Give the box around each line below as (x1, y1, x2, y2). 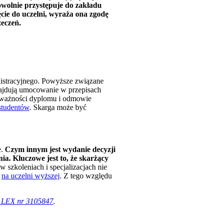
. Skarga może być (29, 103, 87, 111)
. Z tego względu (60, 171, 112, 180)
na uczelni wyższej (1, 171, 60, 180)
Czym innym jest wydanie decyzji (3, 145, 115, 153)
